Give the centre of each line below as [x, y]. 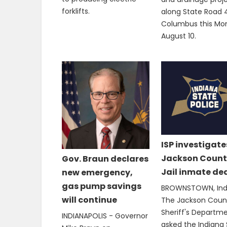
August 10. [178, 36]
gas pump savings [102, 186]
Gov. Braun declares [105, 159]
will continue [89, 200]
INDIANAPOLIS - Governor [105, 216]
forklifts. [76, 11]
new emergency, [97, 172]
